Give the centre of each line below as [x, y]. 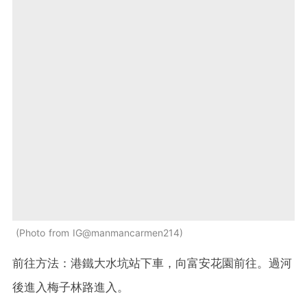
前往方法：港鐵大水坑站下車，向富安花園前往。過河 [152, 263]
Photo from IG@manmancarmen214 [99, 232]
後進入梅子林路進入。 [71, 287]
